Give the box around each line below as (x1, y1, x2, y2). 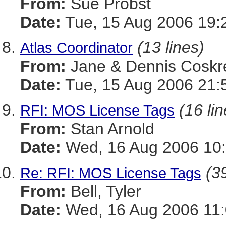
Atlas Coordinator (20, 39, 133, 56)
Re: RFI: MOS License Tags (20, 164, 201, 181)
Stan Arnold (66, 120, 154, 138)
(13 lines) (137, 38, 204, 56)
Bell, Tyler (66, 182, 141, 200)
